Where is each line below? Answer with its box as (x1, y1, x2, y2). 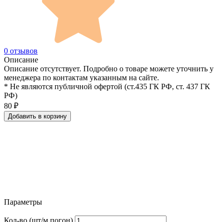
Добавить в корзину (44, 112, 67, 120)
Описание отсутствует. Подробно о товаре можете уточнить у (4, 64, 214, 73)
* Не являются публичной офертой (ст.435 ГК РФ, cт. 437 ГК (4, 82, 210, 91)
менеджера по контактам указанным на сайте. (4, 73, 159, 82)
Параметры (4, 197, 42, 206)
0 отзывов (4, 46, 38, 55)
